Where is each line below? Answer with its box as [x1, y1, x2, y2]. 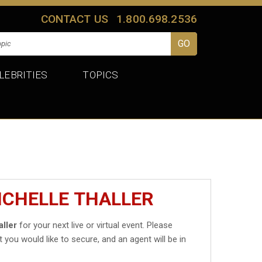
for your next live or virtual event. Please [17, 219, 173, 230]
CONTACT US [40, 12, 109, 26]
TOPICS [82, 68, 119, 81]
